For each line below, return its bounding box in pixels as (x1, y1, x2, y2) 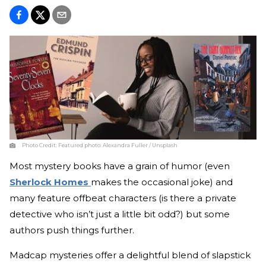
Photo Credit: (22, 142, 58, 149)
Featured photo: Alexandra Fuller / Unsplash (58, 142, 178, 149)
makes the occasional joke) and (91, 176, 233, 188)
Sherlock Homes (9, 176, 91, 188)
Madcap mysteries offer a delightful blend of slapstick (9, 249, 251, 261)
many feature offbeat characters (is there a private (9, 192, 236, 204)
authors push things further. (9, 224, 134, 236)
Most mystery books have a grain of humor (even (9, 160, 230, 172)
